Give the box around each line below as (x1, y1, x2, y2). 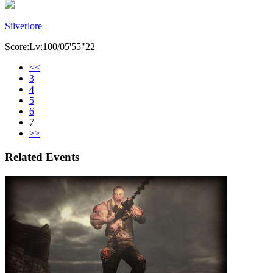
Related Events (5, 150, 79, 163)
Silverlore (5, 21, 42, 32)
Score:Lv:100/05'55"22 (5, 41, 95, 52)
